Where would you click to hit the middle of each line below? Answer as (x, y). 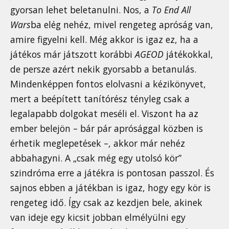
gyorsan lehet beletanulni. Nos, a (81, 10)
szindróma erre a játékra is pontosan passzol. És (112, 173)
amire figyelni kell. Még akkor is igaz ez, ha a (104, 40)
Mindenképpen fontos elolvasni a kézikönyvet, (108, 84)
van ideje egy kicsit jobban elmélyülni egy (98, 217)
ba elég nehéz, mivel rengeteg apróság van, (122, 25)
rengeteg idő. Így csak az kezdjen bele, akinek (106, 203)
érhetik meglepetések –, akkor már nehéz (98, 143)
